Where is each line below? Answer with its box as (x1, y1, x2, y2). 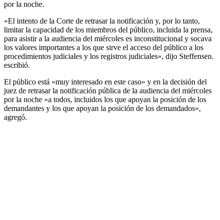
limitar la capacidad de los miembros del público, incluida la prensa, (4, 25, 213, 34)
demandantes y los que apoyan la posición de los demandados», (4, 104, 201, 112)
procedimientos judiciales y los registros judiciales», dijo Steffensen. (4, 52, 214, 60)
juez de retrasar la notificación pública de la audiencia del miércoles (4, 86, 212, 95)
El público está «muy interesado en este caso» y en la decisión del (4, 77, 207, 86)
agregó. (4, 112, 27, 121)
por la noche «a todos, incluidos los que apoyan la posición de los (4, 95, 206, 104)
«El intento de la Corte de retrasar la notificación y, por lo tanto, (4, 16, 200, 25)
